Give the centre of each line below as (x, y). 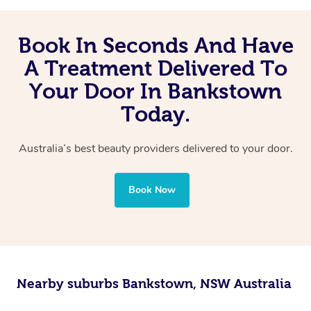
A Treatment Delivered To (155, 68)
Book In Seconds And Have (155, 45)
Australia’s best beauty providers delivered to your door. (155, 149)
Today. (155, 114)
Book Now (152, 190)
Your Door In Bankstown (155, 91)
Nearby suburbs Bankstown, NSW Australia (154, 284)
